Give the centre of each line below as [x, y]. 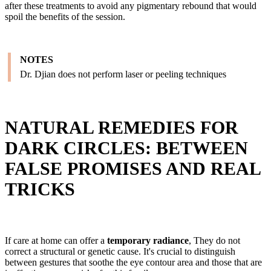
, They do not [214, 241]
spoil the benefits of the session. [65, 17]
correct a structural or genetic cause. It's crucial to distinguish [120, 252]
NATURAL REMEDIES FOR [122, 128]
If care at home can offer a [56, 241]
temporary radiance [148, 241]
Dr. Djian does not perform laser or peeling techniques [123, 74]
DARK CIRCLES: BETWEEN [126, 148]
